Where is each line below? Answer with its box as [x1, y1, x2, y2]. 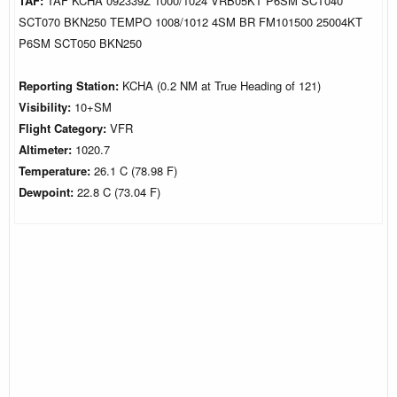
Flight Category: [19, 119, 110, 136]
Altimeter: [19, 140, 75, 158]
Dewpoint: [19, 183, 77, 200]
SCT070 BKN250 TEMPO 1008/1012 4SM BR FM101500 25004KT [19, 12, 362, 30]
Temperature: [19, 161, 94, 179]
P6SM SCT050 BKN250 [19, 34, 142, 51]
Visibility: [19, 97, 74, 115]
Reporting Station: [19, 76, 119, 94]
